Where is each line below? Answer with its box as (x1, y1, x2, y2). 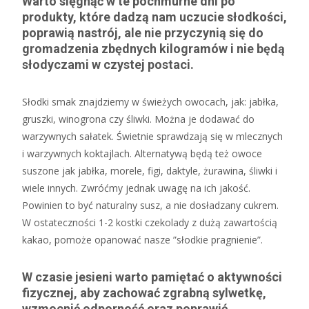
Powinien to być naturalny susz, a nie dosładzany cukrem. (22, 199, 279, 212)
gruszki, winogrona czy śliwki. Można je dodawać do (22, 112, 255, 126)
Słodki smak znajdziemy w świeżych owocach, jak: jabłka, (22, 95, 279, 108)
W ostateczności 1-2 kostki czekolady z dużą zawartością (22, 216, 277, 229)
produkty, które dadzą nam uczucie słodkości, (22, 10, 287, 24)
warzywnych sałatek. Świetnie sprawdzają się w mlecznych (22, 130, 283, 143)
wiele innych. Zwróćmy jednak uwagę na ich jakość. (22, 181, 250, 195)
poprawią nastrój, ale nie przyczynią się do (22, 26, 263, 40)
